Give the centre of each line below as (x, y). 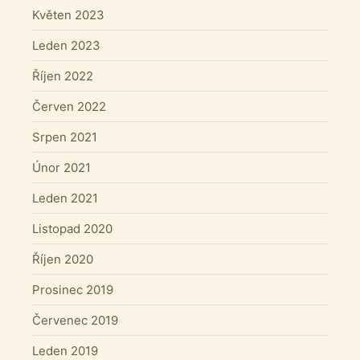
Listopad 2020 (72, 228)
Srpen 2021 (65, 137)
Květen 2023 (68, 14)
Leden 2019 (65, 350)
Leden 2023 (66, 45)
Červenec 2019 (75, 320)
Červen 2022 (69, 106)
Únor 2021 (61, 167)
